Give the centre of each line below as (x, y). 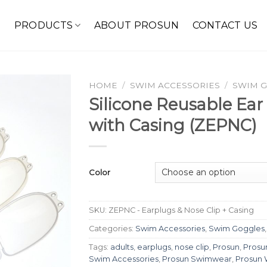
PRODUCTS (44, 25)
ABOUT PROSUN (136, 25)
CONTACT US (225, 25)
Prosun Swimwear (197, 259)
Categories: (112, 228)
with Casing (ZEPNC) (173, 125)
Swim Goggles (237, 228)
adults (122, 247)
